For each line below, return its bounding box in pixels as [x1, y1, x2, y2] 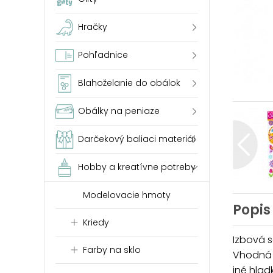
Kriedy [83, 216, 109, 229]
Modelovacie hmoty [83, 189, 171, 201]
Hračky [78, 21, 107, 33]
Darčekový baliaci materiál [78, 133, 195, 145]
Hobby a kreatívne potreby [78, 161, 196, 173]
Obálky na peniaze [78, 105, 160, 117]
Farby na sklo [83, 244, 141, 256]
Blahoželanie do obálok [78, 77, 180, 89]
